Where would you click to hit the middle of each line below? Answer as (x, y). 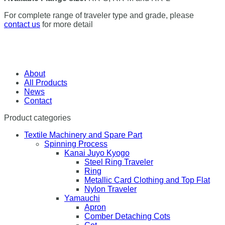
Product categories (37, 118)
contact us (22, 25)
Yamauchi (82, 198)
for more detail (67, 25)
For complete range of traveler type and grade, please (99, 16)
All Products (46, 83)
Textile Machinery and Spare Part (83, 135)
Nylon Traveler (110, 189)
